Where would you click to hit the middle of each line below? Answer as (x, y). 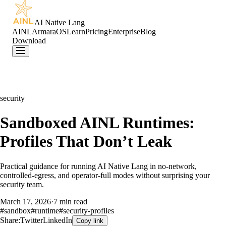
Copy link (90, 220)
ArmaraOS (49, 32)
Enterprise (124, 32)
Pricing (97, 32)
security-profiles (89, 210)
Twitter (32, 220)
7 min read (70, 201)
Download (29, 41)
